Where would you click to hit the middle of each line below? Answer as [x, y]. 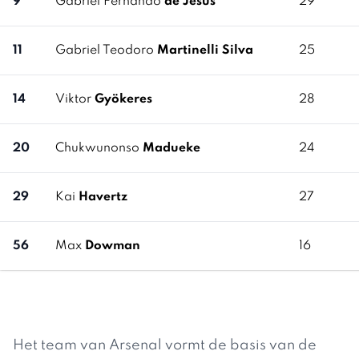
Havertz [103, 197]
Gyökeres [123, 99]
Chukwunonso [99, 148]
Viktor [75, 99]
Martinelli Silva [205, 50]
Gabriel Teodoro [106, 50]
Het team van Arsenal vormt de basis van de [165, 345]
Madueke [171, 148]
